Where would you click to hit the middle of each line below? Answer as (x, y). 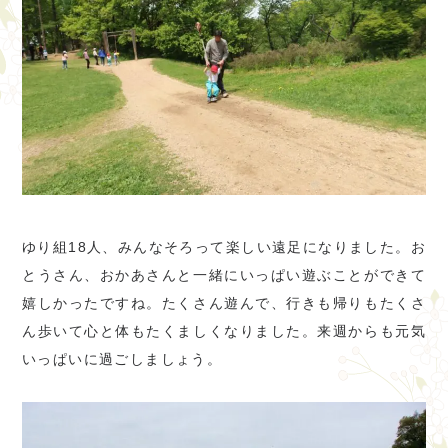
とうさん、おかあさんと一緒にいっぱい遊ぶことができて (224, 275)
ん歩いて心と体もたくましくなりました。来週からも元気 (224, 331)
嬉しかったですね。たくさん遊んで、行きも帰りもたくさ (224, 303)
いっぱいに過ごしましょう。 (122, 359)
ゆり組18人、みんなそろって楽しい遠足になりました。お (224, 247)
